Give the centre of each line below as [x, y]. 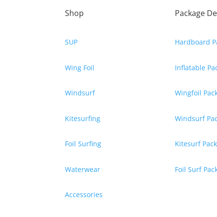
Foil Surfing [83, 144]
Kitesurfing [83, 118]
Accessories [84, 195]
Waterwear [83, 169]
